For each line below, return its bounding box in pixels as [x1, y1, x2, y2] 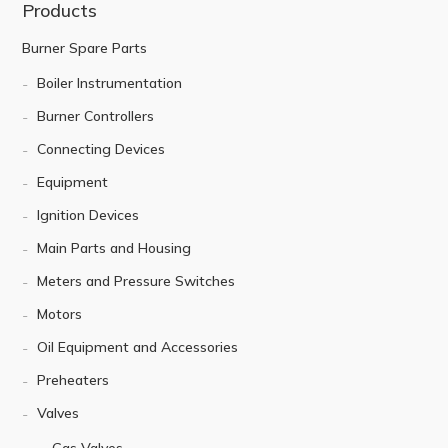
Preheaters [37, 370, 110, 389]
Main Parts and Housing [37, 238, 192, 257]
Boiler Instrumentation [37, 73, 183, 92]
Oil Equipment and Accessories [37, 337, 239, 356]
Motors [37, 304, 83, 323]
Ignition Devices [37, 205, 140, 224]
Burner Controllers [37, 106, 155, 125]
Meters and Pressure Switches [37, 271, 236, 290]
